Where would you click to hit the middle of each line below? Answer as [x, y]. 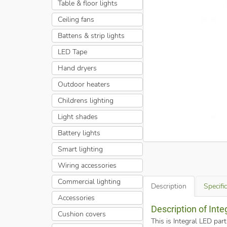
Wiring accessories [87, 165]
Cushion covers [82, 214]
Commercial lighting [89, 181]
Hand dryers [77, 68]
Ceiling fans [76, 19]
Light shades [78, 117]
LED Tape [72, 52]
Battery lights [79, 133]
